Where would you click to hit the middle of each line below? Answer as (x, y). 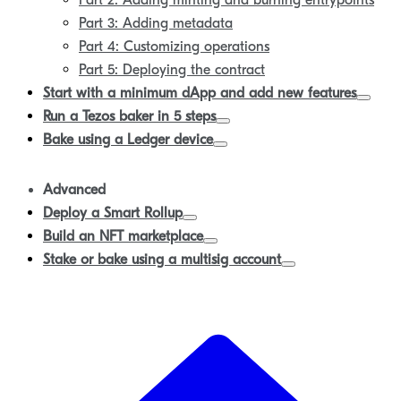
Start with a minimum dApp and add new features (200, 93)
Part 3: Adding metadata (156, 23)
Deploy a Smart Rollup (113, 213)
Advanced (74, 190)
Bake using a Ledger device (128, 140)
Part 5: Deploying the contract (172, 70)
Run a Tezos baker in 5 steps (129, 116)
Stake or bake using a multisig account (162, 260)
